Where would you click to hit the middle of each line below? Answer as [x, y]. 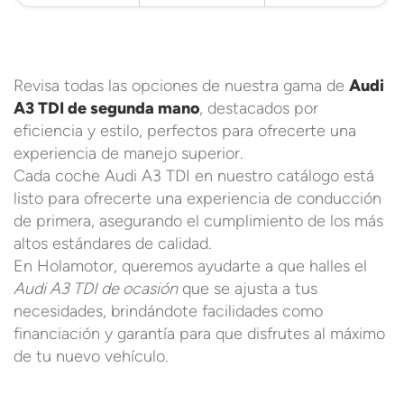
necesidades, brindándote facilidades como [168, 311]
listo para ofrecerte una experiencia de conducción [197, 198]
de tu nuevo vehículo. [91, 356]
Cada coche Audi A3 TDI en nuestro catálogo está [194, 175]
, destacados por [259, 108]
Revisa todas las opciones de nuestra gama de [181, 85]
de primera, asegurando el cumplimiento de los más [198, 220]
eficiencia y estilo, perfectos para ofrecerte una [185, 130]
